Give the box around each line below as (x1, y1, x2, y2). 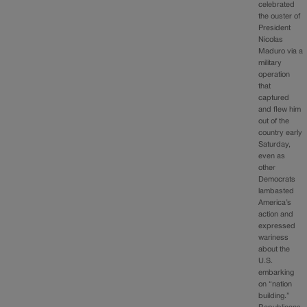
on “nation (258, 281, 293, 288)
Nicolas (258, 36, 284, 44)
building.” (258, 293, 291, 300)
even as (258, 153, 286, 160)
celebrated (258, 1, 295, 9)
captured (258, 95, 290, 102)
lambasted (258, 188, 295, 195)
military (258, 60, 282, 67)
